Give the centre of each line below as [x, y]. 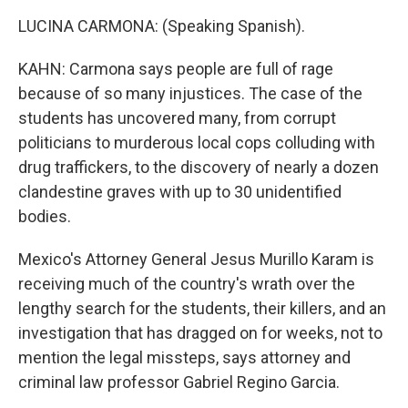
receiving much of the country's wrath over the [187, 284]
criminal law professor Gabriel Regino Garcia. [179, 382]
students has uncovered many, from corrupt [177, 118]
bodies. [45, 216]
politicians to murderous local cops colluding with [197, 143]
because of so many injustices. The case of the [190, 93]
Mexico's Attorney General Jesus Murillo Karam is [196, 259]
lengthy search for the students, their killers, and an [202, 308]
